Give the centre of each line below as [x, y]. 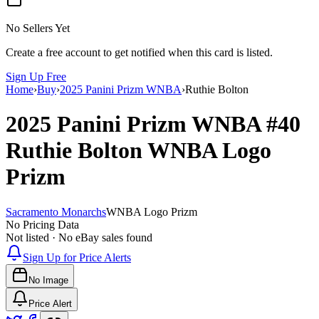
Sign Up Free [36, 76]
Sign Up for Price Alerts [77, 257]
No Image [48, 280]
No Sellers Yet [38, 28]
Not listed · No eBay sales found [79, 237]
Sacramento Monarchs [56, 211]
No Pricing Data [42, 224]
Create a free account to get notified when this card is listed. [139, 52]
